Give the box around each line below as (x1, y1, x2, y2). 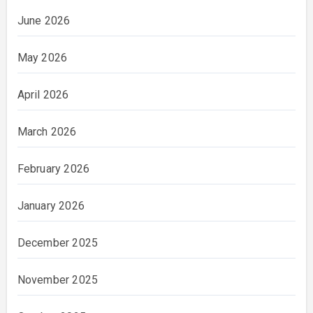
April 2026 (17, 87, 69, 101)
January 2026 (17, 198, 85, 212)
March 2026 (17, 124, 77, 138)
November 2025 (17, 272, 99, 286)
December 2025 (17, 235, 99, 249)
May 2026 (17, 50, 68, 64)
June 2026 (17, 13, 71, 27)
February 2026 (17, 161, 90, 175)
